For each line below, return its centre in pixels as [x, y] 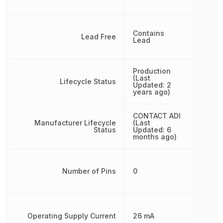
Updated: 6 [152, 130]
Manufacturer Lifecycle [75, 123]
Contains [148, 33]
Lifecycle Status [88, 82]
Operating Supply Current [71, 216]
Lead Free [98, 37]
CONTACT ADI [157, 116]
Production [152, 71]
